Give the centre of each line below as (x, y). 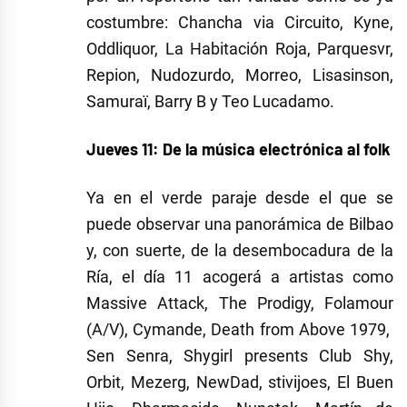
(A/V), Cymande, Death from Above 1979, (240, 330)
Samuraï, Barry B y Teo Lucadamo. (212, 102)
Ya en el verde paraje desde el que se (240, 198)
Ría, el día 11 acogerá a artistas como (240, 277)
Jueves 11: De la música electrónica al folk (238, 149)
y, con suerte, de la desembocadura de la (240, 251)
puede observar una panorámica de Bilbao (240, 224)
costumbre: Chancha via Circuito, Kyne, (240, 23)
